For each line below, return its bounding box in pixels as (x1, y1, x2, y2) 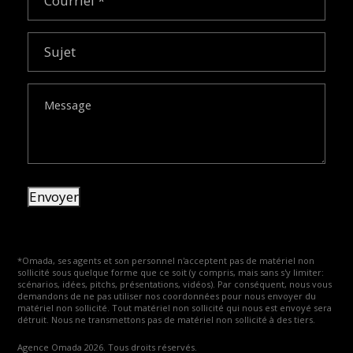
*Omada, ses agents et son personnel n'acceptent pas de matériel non (17, 254, 315, 266)
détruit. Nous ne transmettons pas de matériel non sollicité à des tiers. (17, 313, 316, 325)
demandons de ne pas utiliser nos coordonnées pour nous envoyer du (17, 289, 317, 302)
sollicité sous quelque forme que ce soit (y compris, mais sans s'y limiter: (17, 266, 325, 278)
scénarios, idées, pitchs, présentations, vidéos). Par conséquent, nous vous (17, 277, 333, 290)
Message (27, 81, 83, 100)
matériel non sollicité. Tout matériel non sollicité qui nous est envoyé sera (17, 301, 333, 314)
